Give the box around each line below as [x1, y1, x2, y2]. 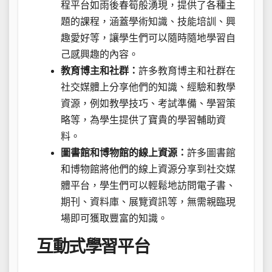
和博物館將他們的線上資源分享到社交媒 [61, 163, 236, 174]
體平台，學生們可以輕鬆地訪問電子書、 [61, 180, 236, 191]
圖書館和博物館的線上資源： [61, 147, 187, 158]
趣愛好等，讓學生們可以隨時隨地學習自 [61, 32, 236, 43]
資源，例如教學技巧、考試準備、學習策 [61, 98, 236, 109]
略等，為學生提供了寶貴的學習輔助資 [61, 114, 226, 125]
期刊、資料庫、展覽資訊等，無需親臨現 [61, 196, 236, 207]
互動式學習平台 [36, 237, 150, 256]
